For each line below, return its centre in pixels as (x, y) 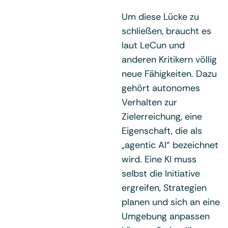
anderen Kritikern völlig (169, 59)
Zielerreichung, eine (162, 116)
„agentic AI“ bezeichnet (170, 145)
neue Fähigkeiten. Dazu (169, 74)
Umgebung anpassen (166, 216)
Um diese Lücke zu (160, 17)
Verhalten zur (149, 102)
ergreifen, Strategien (164, 188)
